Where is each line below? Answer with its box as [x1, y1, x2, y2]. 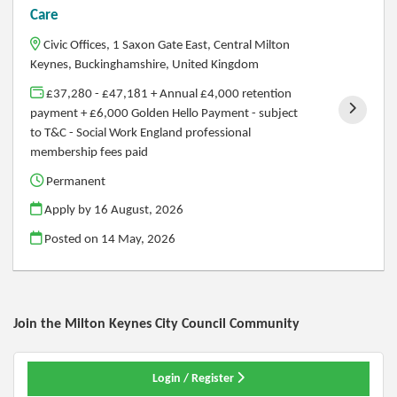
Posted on [42, 231, 102, 246]
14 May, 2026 [101, 231, 176, 246]
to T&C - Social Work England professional [30, 126, 252, 141]
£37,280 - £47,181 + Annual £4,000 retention [43, 87, 292, 102]
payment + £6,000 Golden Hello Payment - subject [30, 106, 299, 121]
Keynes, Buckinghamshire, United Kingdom [30, 58, 260, 73]
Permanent [43, 174, 106, 189]
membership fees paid [30, 145, 149, 160]
